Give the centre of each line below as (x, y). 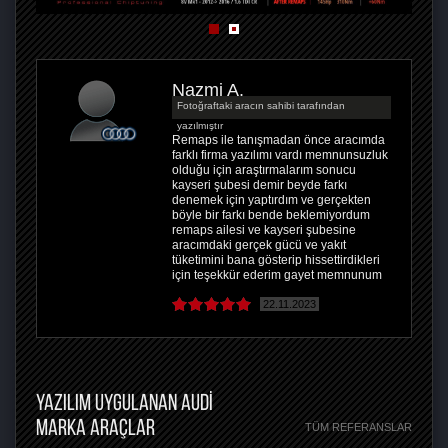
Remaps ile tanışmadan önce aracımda (278, 140)
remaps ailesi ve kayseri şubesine (264, 230)
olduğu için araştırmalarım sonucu (264, 170)
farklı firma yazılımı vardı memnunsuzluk (280, 155)
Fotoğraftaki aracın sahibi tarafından (261, 106)
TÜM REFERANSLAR (358, 427)
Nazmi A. (208, 90)
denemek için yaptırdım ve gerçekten (271, 200)
